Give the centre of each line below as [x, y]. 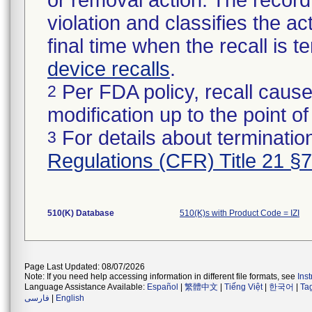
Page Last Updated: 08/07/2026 [85, 267]
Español [163, 287]
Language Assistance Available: [86, 287]
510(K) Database [81, 213]
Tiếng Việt [243, 287]
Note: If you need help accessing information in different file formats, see [161, 276]
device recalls [109, 69]
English [70, 298]
